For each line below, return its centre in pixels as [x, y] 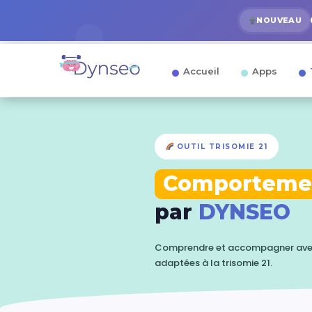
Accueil [201, 71]
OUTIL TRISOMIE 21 [221, 147]
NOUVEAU [279, 20]
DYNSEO [244, 212]
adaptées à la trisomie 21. [213, 263]
